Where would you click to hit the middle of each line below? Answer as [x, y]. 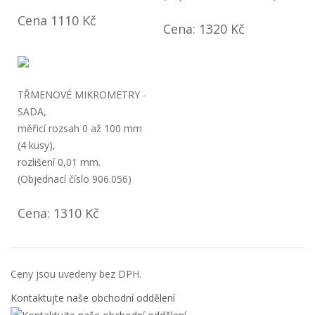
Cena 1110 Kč [57, 20]
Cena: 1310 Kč [58, 213]
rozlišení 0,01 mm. [59, 162]
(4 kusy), [37, 145]
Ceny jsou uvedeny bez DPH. [76, 274]
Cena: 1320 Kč [204, 29]
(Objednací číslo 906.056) [75, 179]
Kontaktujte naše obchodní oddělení [93, 298]
